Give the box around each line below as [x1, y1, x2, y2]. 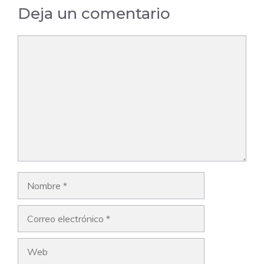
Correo [17, 206, 45, 218]
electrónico [17, 222, 63, 234]
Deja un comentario [18, 4, 170, 23]
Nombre [17, 173, 51, 185]
